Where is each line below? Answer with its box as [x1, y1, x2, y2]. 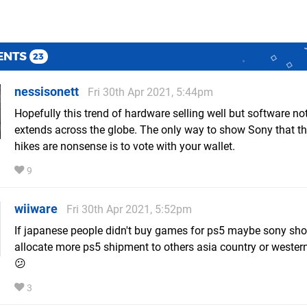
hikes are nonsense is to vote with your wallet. [14, 140, 235, 153]
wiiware [14, 201, 58, 217]
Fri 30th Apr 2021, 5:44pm [88, 86, 213, 99]
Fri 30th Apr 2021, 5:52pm [66, 203, 192, 217]
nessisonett [14, 84, 79, 99]
